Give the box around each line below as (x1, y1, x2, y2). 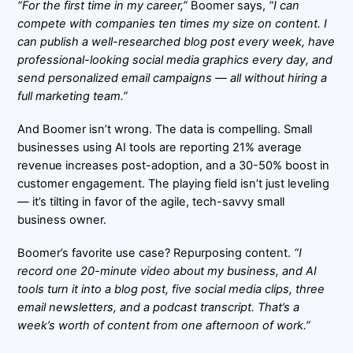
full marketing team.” (17, 89, 128, 104)
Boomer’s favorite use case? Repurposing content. (17, 246, 295, 261)
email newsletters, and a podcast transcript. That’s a (17, 300, 300, 315)
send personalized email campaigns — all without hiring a (17, 71, 328, 86)
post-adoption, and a (118, 158, 240, 173)
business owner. (17, 213, 107, 228)
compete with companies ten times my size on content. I (17, 17, 328, 32)
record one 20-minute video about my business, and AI (17, 264, 318, 279)
